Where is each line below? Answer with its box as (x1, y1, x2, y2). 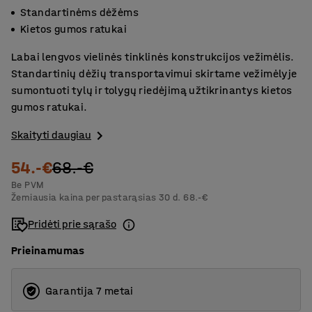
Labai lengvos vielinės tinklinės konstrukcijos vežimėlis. (11, 50, 295, 63)
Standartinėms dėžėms (20, 6, 139, 19)
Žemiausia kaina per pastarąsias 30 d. (11, 192, 181, 204)
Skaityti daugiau (11, 128, 91, 141)
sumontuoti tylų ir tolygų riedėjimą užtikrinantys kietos (11, 84, 292, 97)
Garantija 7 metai (45, 284, 134, 298)
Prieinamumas (11, 244, 85, 258)
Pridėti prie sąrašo (28, 217, 116, 231)
